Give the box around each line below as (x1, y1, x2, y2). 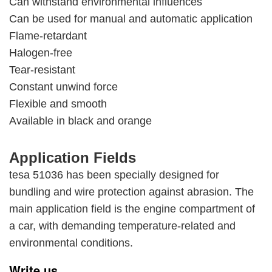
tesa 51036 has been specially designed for (9, 168, 219, 181)
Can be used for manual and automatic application (9, 12, 253, 25)
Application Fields (9, 149, 136, 166)
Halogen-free (9, 46, 72, 59)
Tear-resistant (9, 63, 75, 76)
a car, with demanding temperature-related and (9, 219, 236, 232)
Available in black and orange (9, 114, 152, 127)
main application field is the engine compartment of (9, 202, 255, 215)
